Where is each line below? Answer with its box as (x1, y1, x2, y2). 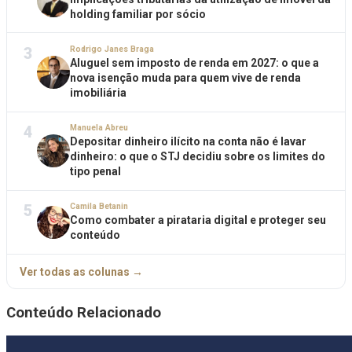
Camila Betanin (70, 201, 128, 212)
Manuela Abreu (70, 123, 128, 134)
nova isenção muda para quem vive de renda (70, 71, 301, 85)
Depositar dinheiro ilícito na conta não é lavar (70, 135, 306, 148)
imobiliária (70, 86, 126, 100)
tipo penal (70, 165, 121, 178)
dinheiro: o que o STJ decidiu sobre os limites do (70, 150, 325, 163)
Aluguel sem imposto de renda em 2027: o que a (70, 57, 319, 70)
